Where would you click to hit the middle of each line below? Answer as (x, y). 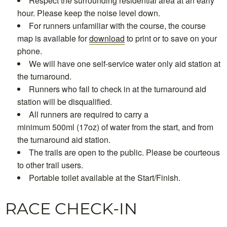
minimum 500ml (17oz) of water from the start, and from (115, 127)
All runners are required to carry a (89, 114)
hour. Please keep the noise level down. (89, 13)
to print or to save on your (171, 38)
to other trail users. (50, 165)
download (107, 38)
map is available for (53, 38)
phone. (30, 51)
